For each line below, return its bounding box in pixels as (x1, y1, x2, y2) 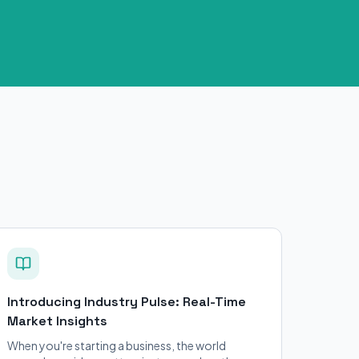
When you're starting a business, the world (7, 338, 226, 353)
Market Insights (7, 313, 107, 329)
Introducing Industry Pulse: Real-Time (7, 293, 246, 310)
